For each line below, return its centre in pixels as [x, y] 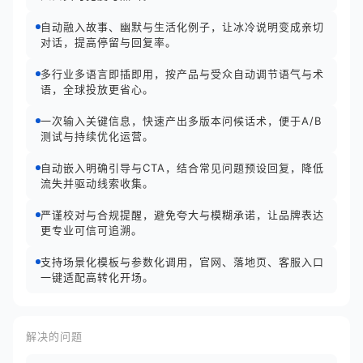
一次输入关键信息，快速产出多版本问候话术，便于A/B [181, 121]
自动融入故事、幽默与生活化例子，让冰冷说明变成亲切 [182, 27]
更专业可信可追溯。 [92, 230]
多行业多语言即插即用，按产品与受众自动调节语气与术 [182, 74]
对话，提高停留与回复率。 [109, 42]
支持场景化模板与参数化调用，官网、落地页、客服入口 [182, 262]
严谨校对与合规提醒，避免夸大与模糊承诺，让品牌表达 [182, 215]
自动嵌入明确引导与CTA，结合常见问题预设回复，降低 [182, 168]
